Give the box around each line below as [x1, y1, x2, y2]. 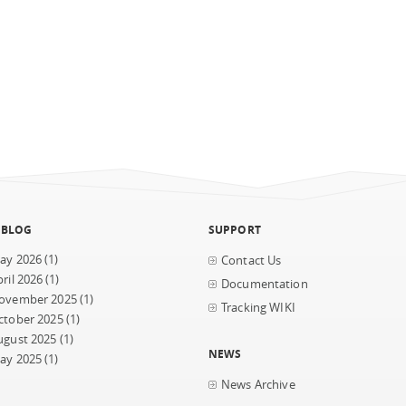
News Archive [221, 377, 295, 392]
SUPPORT [208, 222, 261, 237]
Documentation [221, 276, 308, 292]
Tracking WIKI [221, 300, 295, 315]
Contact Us [221, 253, 282, 268]
